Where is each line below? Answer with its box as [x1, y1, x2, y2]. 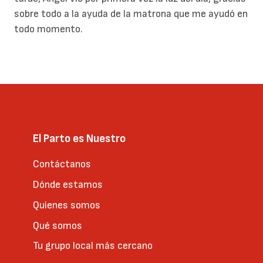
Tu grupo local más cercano [33, 240, 153, 252]
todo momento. [14, 23, 83, 36]
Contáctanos [33, 158, 91, 171]
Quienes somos [33, 198, 100, 211]
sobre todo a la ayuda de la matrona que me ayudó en [14, 8, 248, 21]
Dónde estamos [33, 178, 103, 191]
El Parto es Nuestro [33, 132, 126, 146]
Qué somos [33, 219, 82, 232]
